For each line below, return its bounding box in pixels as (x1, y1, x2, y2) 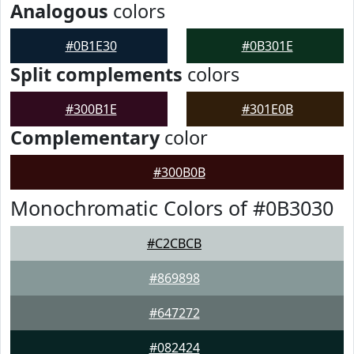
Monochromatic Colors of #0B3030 (10, 194, 333, 221)
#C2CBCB (147, 235, 201, 252)
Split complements (10, 62, 183, 87)
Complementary (10, 125, 160, 150)
